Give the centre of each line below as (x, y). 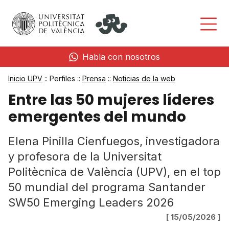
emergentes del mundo (97, 117)
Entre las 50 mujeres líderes (111, 100)
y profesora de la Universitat (85, 156)
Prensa (94, 78)
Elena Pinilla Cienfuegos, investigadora (114, 141)
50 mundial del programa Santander (107, 187)
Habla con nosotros (121, 57)
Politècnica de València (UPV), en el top (114, 172)
